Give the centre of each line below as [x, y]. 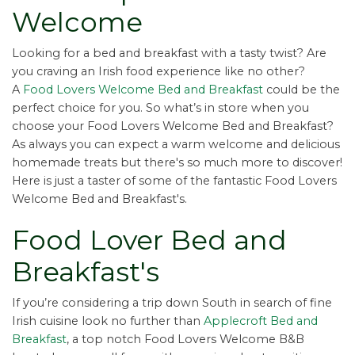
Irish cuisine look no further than [108, 321]
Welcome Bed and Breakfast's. [99, 199]
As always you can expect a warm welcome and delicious [176, 145]
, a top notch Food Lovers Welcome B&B [185, 340]
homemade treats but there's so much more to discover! [177, 163]
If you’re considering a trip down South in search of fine [172, 303]
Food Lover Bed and [149, 240]
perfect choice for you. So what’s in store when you [160, 108]
